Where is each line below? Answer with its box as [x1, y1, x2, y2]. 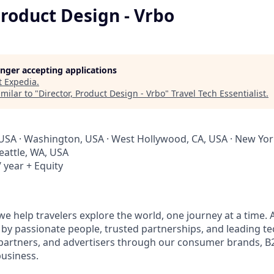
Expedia [4, 76, 37, 87]
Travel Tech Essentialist [171, 87, 266, 99]
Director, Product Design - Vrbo [39, 87, 165, 99]
